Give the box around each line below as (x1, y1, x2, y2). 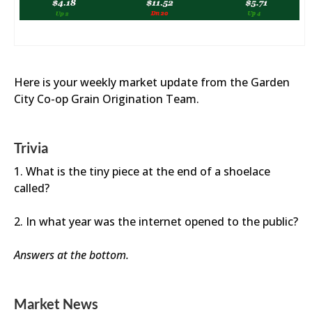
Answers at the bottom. (14, 247, 129, 263)
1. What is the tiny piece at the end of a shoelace (14, 164, 270, 179)
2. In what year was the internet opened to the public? (14, 214, 298, 229)
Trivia (14, 139, 48, 156)
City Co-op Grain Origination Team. (14, 91, 199, 107)
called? (14, 180, 49, 196)
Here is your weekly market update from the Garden (14, 75, 290, 90)
